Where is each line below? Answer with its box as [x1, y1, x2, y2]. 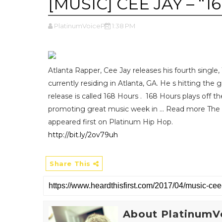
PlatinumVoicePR [54, 22, 110, 30]
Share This [50, 160, 93, 167]
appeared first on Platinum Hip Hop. [48, 117, 173, 126]
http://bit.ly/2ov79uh [48, 130, 118, 139]
